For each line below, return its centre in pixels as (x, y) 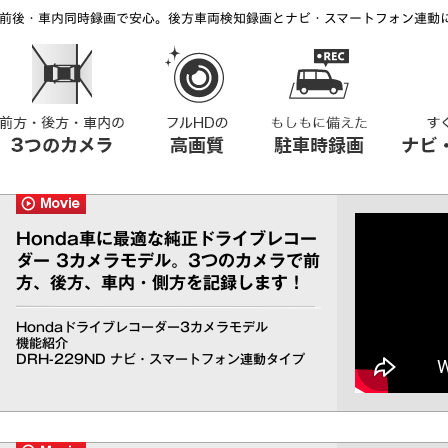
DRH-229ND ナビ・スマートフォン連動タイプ (160, 359)
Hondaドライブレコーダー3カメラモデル (142, 327)
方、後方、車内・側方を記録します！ (160, 282)
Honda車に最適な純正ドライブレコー (167, 238)
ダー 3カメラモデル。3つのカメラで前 (168, 260)
